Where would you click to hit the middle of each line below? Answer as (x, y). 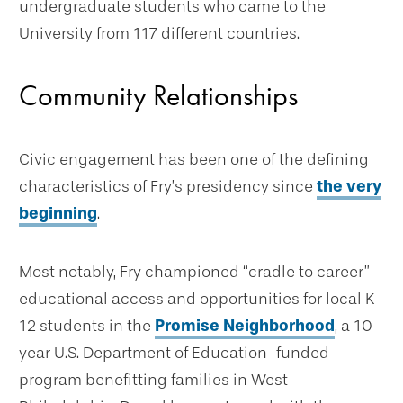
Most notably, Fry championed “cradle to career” (194, 272)
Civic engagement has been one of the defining (194, 160)
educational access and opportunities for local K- (201, 299)
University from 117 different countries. (159, 34)
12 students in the (87, 326)
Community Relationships (158, 96)
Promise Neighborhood (245, 326)
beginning (58, 214)
